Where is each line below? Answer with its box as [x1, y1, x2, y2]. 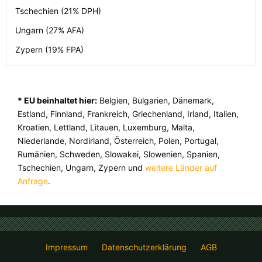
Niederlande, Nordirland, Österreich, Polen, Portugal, [18, 136, 219, 146]
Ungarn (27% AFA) [15, 25, 84, 36]
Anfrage [18, 176, 48, 187]
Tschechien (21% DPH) [15, 6, 101, 16]
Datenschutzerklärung [101, 242, 187, 253]
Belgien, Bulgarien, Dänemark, [97, 95, 214, 106]
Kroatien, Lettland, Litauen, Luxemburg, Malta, [18, 122, 195, 133]
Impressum [45, 242, 88, 253]
